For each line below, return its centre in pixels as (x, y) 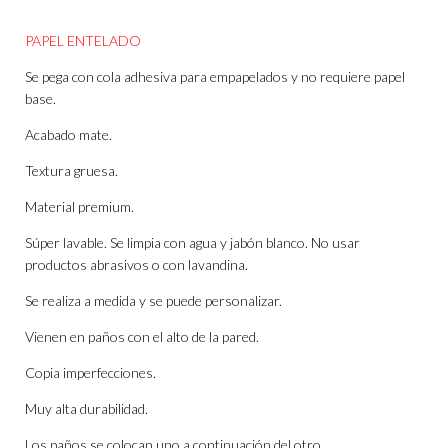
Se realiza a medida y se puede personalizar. (153, 301)
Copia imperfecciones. (90, 373)
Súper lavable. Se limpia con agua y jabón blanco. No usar (192, 243)
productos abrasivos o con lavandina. (136, 265)
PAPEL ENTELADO (83, 41)
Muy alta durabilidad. (86, 409)
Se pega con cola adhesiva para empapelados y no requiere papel (215, 77)
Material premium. (79, 207)
